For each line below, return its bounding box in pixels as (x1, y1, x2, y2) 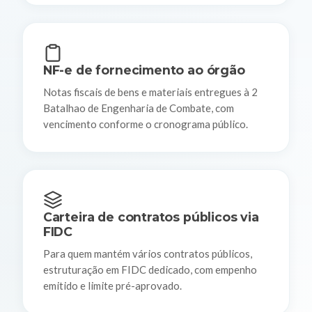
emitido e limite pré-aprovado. (42, 279, 182, 292)
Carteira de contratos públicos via (42, 210, 259, 225)
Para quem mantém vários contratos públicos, (42, 247, 252, 260)
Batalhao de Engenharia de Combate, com (42, 101, 234, 114)
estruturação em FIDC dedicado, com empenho (42, 263, 257, 276)
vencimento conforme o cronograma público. (42, 117, 248, 130)
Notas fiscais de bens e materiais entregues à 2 (42, 85, 258, 98)
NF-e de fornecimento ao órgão (42, 63, 245, 77)
